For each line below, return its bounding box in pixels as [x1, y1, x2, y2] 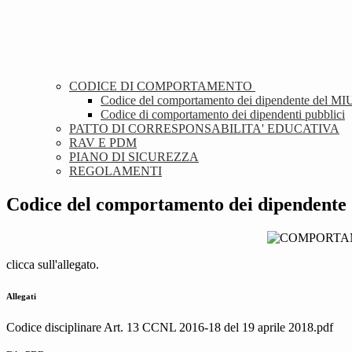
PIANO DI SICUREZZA [69, 150, 199, 164]
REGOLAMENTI [69, 164, 162, 178]
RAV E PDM [69, 136, 137, 150]
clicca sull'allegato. [6, 258, 99, 272]
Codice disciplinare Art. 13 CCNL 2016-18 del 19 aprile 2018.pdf [6, 321, 333, 335]
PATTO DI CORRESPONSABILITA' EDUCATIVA [69, 122, 339, 136]
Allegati [6, 291, 36, 302]
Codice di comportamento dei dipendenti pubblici [101, 108, 345, 122]
